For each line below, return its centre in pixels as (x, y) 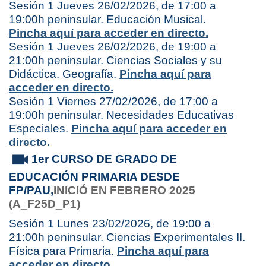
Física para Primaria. (63, 251)
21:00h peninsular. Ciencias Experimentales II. (127, 237)
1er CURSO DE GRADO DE (104, 159)
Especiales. (40, 129)
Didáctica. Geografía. (64, 74)
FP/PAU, (31, 190)
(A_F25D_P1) (45, 204)
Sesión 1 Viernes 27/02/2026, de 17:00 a (113, 102)
